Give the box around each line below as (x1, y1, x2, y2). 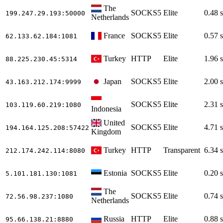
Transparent (163, 145, 200, 154)
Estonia (104, 168, 127, 177)
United (104, 118, 125, 127)
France (104, 31, 125, 40)
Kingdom (91, 127, 121, 136)
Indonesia (91, 104, 121, 113)
